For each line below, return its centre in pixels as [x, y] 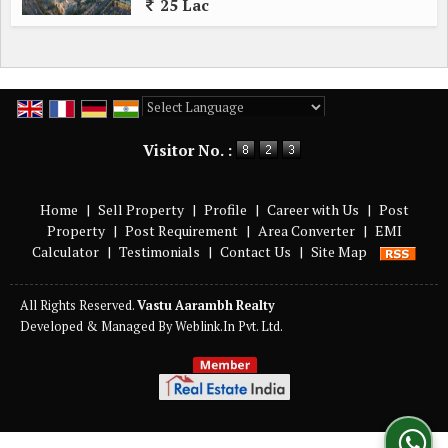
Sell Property [140, 210]
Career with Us [312, 210]
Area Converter [306, 231]
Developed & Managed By [97, 326]
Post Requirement [181, 231]
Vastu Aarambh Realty [206, 305]
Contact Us [255, 252]
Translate [294, 128]
